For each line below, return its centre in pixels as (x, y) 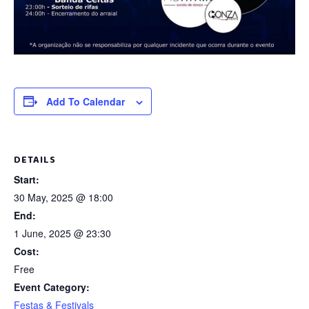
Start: (27, 179)
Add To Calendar (85, 101)
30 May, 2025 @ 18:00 (63, 197)
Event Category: (52, 287)
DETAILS (35, 160)
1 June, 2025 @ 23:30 (62, 233)
